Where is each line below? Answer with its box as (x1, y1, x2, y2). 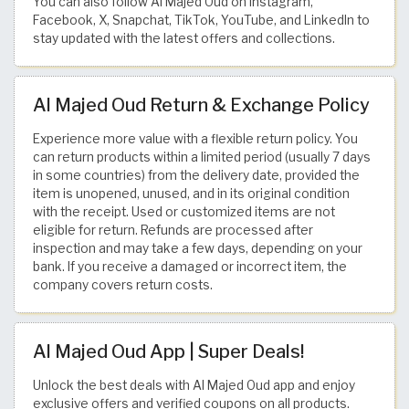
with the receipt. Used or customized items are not (33, 204, 335, 219)
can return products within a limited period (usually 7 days (33, 149, 371, 164)
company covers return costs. (33, 277, 213, 292)
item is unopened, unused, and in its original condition (33, 185, 350, 201)
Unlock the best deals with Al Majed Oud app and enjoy (33, 377, 355, 393)
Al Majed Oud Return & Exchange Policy (33, 93, 370, 116)
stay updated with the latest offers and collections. (33, 30, 335, 46)
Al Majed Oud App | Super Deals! (33, 340, 304, 362)
